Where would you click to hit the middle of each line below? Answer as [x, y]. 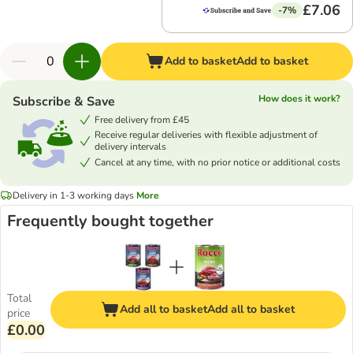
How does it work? [299, 98]
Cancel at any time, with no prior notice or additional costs [217, 162]
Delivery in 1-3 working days [73, 195]
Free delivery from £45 [142, 119]
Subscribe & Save [64, 102]
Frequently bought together [110, 221]
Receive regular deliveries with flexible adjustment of [206, 135]
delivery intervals [130, 147]
